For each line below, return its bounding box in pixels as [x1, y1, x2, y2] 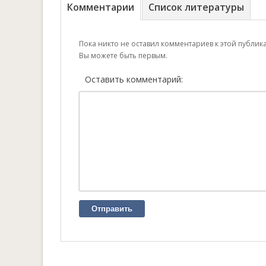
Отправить [91, 204, 132, 213]
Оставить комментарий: [85, 74, 183, 85]
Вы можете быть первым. [79, 50, 167, 61]
